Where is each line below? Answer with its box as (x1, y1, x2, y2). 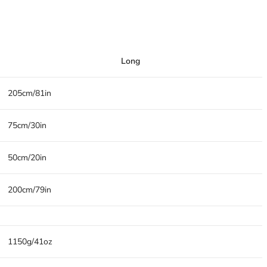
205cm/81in (8, 88, 51, 99)
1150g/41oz (8, 236, 52, 247)
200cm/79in (8, 184, 51, 195)
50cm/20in (8, 152, 46, 163)
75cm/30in (8, 120, 46, 131)
